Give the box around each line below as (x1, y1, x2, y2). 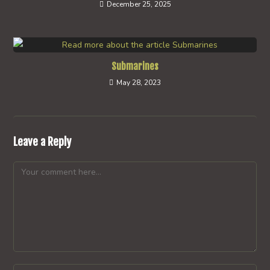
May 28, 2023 (116, 78, 161, 87)
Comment (13, 163, 49, 174)
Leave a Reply (13, 135, 72, 148)
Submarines (111, 60, 159, 72)
